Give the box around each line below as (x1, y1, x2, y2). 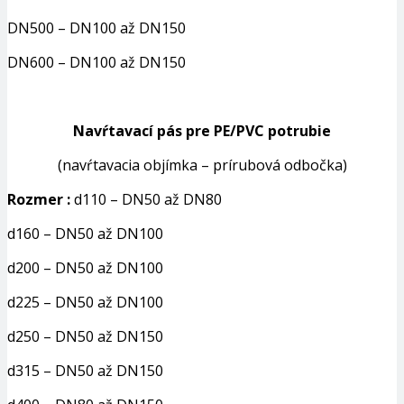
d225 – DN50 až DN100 (7, 292, 163, 313)
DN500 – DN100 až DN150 (7, 18, 186, 39)
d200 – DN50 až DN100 (7, 258, 163, 279)
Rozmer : (7, 189, 70, 210)
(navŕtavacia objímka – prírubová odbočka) (57, 155, 347, 176)
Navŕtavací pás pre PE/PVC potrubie (73, 121, 331, 142)
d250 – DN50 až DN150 (7, 326, 163, 347)
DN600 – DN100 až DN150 (7, 52, 186, 73)
